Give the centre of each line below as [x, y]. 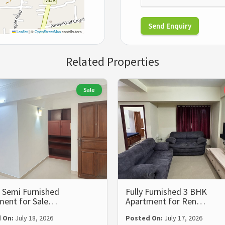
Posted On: [145, 218]
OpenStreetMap [48, 31]
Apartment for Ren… [165, 201]
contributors [71, 31]
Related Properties [113, 61]
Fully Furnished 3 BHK [166, 191]
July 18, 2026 [34, 218]
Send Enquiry [170, 26]
